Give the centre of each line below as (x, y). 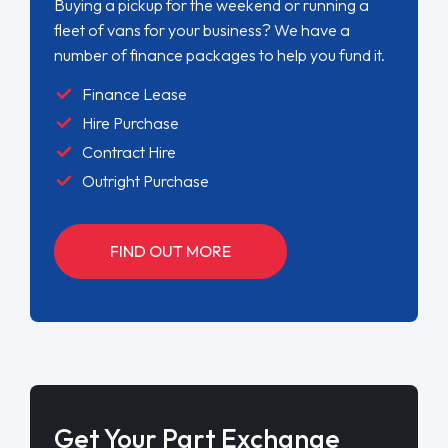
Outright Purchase (145, 181)
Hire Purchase (131, 122)
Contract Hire (128, 152)
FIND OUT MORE (170, 251)
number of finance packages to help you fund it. (219, 54)
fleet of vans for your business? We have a (201, 29)
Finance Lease (134, 93)
